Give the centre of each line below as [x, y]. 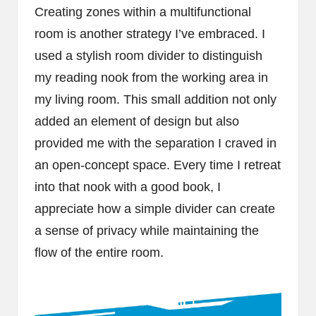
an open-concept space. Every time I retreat [158, 165]
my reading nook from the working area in [151, 78]
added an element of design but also [137, 122]
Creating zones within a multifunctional [143, 12]
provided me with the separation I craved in [156, 144]
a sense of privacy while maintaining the [147, 231]
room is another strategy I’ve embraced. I [150, 34]
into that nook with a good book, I [128, 187]
